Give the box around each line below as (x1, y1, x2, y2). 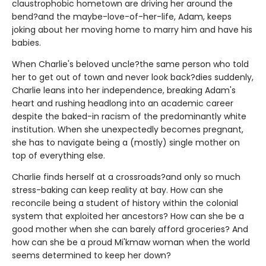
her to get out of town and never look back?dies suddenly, (12, 71, 254, 84)
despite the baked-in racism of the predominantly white (12, 110, 246, 123)
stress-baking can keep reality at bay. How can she (12, 184, 223, 197)
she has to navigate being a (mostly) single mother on (12, 137, 240, 149)
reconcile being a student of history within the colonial (12, 197, 238, 210)
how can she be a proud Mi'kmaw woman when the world (12, 236, 250, 249)
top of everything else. (12, 150, 105, 162)
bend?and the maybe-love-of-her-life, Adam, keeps (12, 11, 232, 23)
